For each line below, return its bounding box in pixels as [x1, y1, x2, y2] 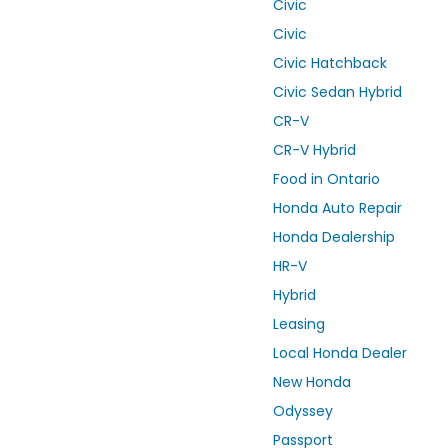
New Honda [273, 372, 351, 393]
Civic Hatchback [273, 53, 387, 74]
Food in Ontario [273, 169, 380, 190]
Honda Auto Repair [273, 198, 402, 219]
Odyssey [273, 401, 333, 422]
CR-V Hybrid [273, 140, 356, 161]
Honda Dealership [273, 227, 395, 248]
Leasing [273, 314, 325, 335]
